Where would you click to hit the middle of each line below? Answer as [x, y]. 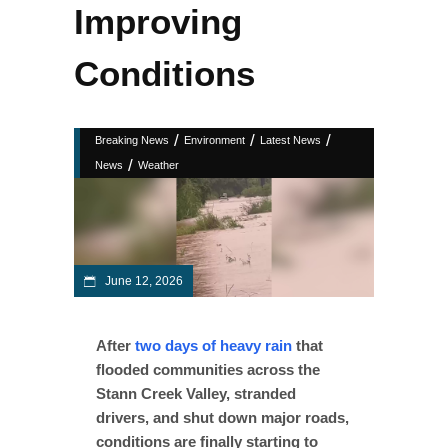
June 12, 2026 [142, 280]
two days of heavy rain [213, 345]
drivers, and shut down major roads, [222, 417]
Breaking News [132, 140]
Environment [214, 140]
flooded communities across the [208, 369]
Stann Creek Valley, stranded [196, 393]
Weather [158, 165]
